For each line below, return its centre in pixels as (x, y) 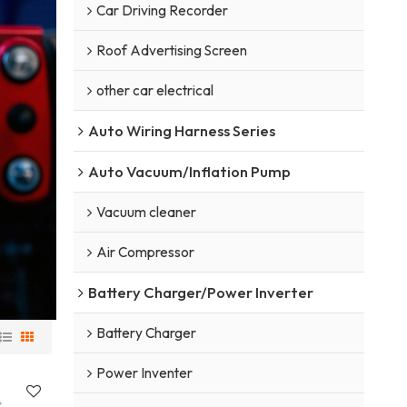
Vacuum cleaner (146, 212)
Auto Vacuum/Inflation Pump (189, 171)
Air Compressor (145, 252)
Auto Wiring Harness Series (181, 130)
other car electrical (154, 90)
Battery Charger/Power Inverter (200, 292)
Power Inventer (144, 372)
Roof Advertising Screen (171, 50)
